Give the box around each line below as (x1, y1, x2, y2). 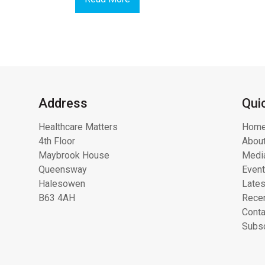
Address (38, 95, 88, 111)
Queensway (38, 163, 87, 175)
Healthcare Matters (38, 121, 118, 132)
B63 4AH (38, 192, 75, 203)
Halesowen (38, 177, 85, 189)
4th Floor (38, 135, 75, 147)
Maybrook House (38, 149, 109, 161)
